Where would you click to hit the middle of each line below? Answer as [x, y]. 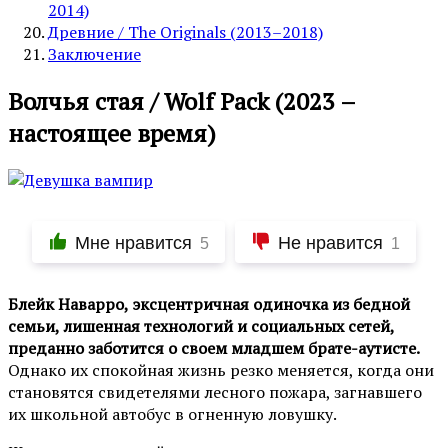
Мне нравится [133, 242]
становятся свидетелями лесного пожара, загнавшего [215, 391]
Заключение [94, 53]
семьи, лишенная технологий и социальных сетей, [201, 325]
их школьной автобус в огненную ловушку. [172, 413]
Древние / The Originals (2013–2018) [185, 31]
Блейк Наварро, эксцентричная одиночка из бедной [209, 303]
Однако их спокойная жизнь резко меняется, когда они [221, 369]
